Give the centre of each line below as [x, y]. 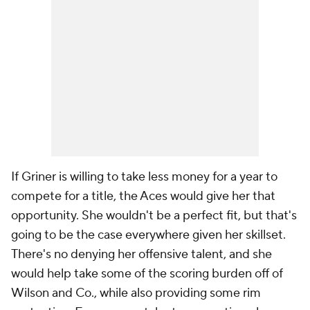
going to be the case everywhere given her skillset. [148, 235]
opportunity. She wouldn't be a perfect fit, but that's [154, 216]
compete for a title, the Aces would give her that [143, 197]
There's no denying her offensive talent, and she [142, 255]
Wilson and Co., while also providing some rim [136, 293]
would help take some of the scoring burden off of [147, 274]
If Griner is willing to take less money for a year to [144, 177]
